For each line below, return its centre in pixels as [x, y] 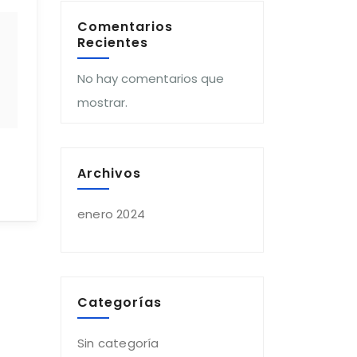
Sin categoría [118, 343]
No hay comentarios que [151, 78]
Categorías [120, 302]
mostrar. [102, 102]
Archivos [109, 173]
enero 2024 [111, 214]
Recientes [113, 43]
